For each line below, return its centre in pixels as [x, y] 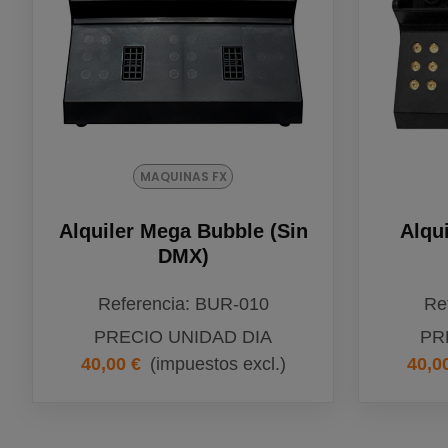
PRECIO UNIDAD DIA [183, 336]
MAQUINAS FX [183, 176]
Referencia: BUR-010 [183, 303]
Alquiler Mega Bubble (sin [183, 230]
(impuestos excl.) [217, 363]
